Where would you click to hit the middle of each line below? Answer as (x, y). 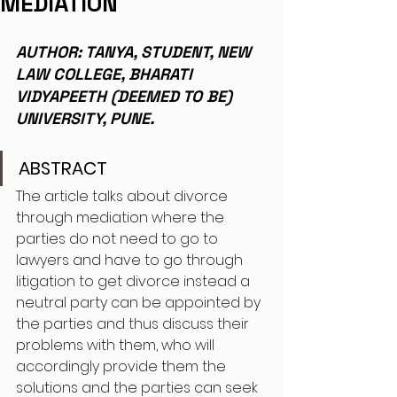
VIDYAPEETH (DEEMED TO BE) (128, 96)
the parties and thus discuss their (134, 324)
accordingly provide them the (123, 366)
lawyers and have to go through (131, 260)
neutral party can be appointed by (140, 303)
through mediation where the (122, 218)
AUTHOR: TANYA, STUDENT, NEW (136, 52)
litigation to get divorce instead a (135, 281)
